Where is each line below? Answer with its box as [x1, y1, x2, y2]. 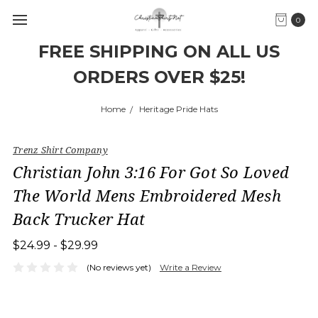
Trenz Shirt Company [13, 143, 108, 156]
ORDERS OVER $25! [72, 67, 246, 87]
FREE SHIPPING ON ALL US [38, 41, 280, 62]
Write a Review [159, 261, 221, 273]
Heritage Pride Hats [138, 104, 218, 114]
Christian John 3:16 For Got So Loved [13, 161, 289, 182]
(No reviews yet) [86, 261, 151, 273]
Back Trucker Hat [13, 208, 145, 229]
